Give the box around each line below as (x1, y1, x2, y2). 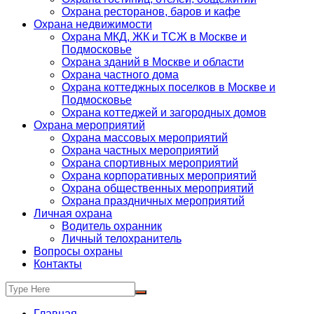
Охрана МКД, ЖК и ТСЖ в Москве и (62, 31, 247, 43)
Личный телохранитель (62, 233, 182, 245)
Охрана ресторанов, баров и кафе (62, 6, 240, 18)
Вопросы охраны (34, 245, 123, 257)
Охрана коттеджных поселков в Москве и (62, 81, 275, 93)
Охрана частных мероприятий (62, 144, 219, 156)
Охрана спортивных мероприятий (62, 157, 238, 169)
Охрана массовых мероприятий (62, 132, 228, 144)
